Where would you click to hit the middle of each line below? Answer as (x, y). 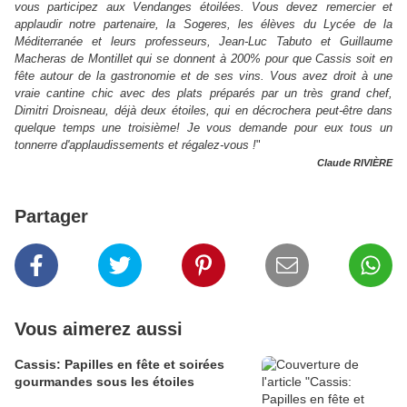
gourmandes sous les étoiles (104, 382)
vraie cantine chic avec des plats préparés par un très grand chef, (203, 94)
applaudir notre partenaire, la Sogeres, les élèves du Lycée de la (203, 25)
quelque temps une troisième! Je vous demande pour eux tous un (203, 128)
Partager (51, 217)
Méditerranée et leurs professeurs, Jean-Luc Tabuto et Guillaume (203, 42)
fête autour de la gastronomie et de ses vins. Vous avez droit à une (203, 76)
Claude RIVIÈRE (355, 163)
